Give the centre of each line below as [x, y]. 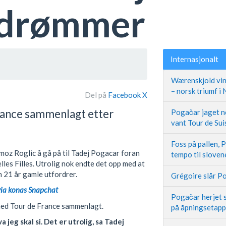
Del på [96, 95]
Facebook [125, 95]
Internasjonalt [195, 59]
